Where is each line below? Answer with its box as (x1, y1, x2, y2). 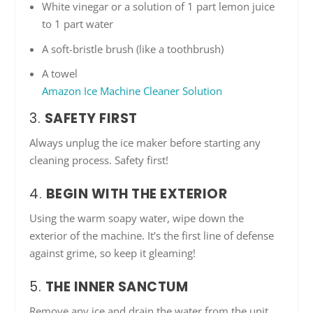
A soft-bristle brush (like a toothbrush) (41, 41, 224, 56)
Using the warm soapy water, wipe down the (29, 211, 245, 226)
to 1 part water (41, 17, 113, 31)
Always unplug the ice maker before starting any (29, 136, 261, 150)
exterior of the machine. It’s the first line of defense (29, 228, 275, 243)
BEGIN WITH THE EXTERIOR (45, 184, 228, 204)
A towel (41, 66, 78, 81)
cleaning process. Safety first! (29, 153, 169, 168)
